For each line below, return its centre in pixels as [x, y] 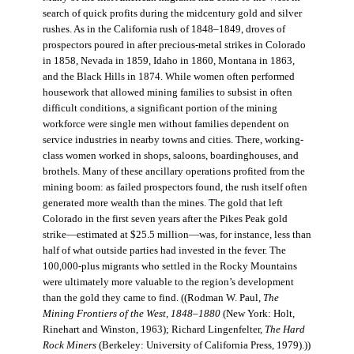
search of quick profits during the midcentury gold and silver [172, 14]
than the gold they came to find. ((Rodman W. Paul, [153, 298]
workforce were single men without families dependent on [166, 124]
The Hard [284, 330]
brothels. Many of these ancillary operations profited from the [173, 172]
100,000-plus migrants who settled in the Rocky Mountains [169, 267]
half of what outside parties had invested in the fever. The [164, 251]
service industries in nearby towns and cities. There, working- [173, 140]
